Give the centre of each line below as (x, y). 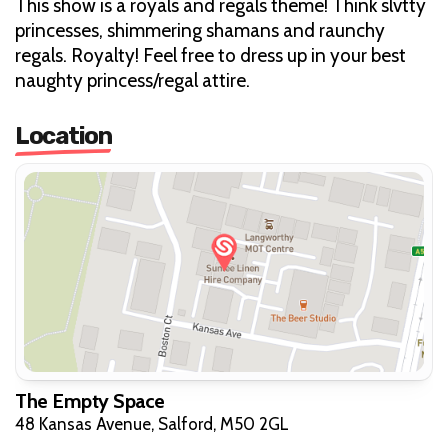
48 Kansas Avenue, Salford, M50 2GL (152, 423)
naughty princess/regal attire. (132, 80)
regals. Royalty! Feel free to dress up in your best (210, 55)
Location (63, 135)
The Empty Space (90, 400)
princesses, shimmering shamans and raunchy (200, 30)
